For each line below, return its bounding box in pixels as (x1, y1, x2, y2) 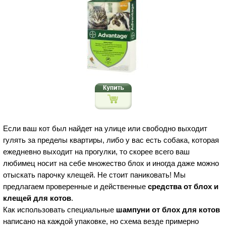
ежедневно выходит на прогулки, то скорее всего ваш (3, 147, 190, 156)
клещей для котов (3, 194, 71, 202)
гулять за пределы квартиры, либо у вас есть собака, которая (3, 136, 219, 144)
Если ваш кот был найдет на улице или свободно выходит (3, 124, 207, 133)
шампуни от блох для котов (116, 205, 220, 214)
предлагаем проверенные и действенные (3, 182, 148, 191)
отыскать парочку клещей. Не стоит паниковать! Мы (3, 171, 186, 179)
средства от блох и (148, 182, 218, 191)
